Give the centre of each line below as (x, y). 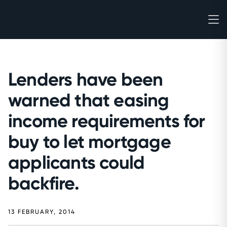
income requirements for (107, 121)
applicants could (77, 162)
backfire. (44, 183)
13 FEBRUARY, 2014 (42, 212)
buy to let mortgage (89, 142)
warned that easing (89, 100)
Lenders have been (86, 79)
